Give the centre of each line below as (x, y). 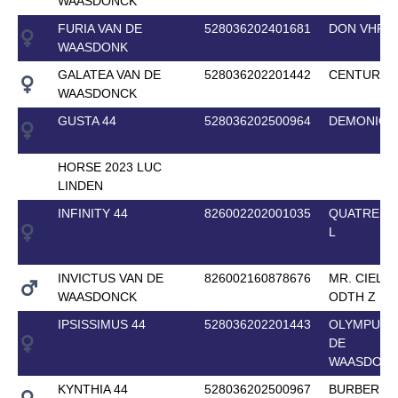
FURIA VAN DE (99, 28)
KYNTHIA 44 (92, 389)
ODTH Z (352, 296)
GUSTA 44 (87, 120)
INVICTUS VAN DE (110, 278)
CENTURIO (361, 74)
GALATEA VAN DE (109, 74)
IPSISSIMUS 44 (101, 324)
